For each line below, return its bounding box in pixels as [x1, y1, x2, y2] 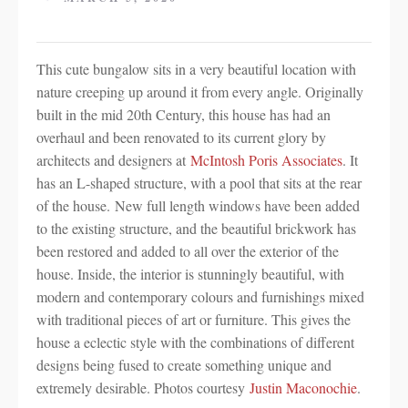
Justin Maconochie [250, 378, 357, 397]
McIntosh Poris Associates [190, 150, 342, 169]
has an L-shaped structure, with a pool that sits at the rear [36, 173, 362, 192]
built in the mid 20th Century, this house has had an [36, 105, 331, 124]
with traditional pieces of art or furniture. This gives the [36, 310, 351, 329]
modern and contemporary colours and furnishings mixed [36, 287, 364, 306]
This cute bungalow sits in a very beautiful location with [36, 59, 356, 78]
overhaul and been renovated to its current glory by [36, 127, 326, 147]
